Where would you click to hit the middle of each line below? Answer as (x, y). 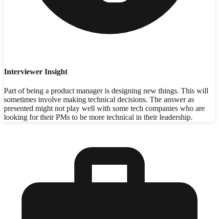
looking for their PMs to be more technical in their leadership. (98, 117)
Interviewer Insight (36, 72)
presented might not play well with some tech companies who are (104, 109)
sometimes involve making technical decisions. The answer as (99, 100)
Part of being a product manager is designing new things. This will (106, 91)
